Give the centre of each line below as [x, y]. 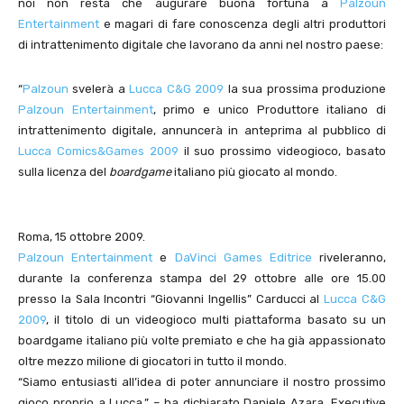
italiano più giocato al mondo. [254, 172]
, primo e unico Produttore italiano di [270, 110]
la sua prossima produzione [305, 89]
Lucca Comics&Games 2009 [98, 151]
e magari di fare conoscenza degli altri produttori [243, 24]
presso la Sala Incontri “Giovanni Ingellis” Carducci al [171, 299]
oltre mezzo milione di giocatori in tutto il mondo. [152, 362]
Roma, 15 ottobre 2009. [82, 237]
